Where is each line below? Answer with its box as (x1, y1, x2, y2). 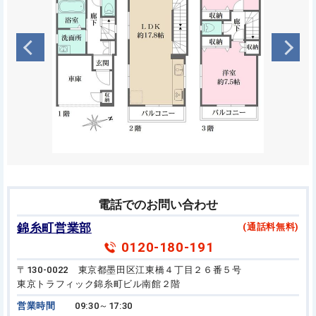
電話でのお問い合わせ (98, 197, 218, 212)
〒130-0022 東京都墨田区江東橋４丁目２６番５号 (17, 264, 242, 275)
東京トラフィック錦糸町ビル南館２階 (17, 278, 181, 289)
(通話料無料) (243, 221, 299, 232)
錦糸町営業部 (17, 221, 92, 235)
